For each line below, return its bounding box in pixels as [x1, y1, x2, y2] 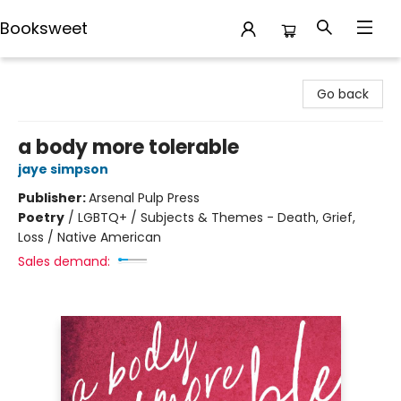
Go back [317, 85, 369, 103]
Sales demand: [18, 252, 110, 270]
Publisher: [18, 189, 89, 207]
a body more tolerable [18, 133, 239, 161]
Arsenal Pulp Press [89, 189, 200, 207]
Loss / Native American [18, 228, 161, 246]
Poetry [18, 209, 64, 226]
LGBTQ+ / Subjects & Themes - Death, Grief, [78, 209, 355, 226]
